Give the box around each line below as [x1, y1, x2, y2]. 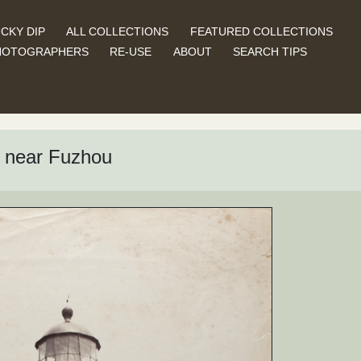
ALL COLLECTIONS [66, 24, 169, 38]
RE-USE [110, 44, 152, 58]
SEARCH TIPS [233, 44, 308, 58]
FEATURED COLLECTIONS [189, 24, 333, 38]
